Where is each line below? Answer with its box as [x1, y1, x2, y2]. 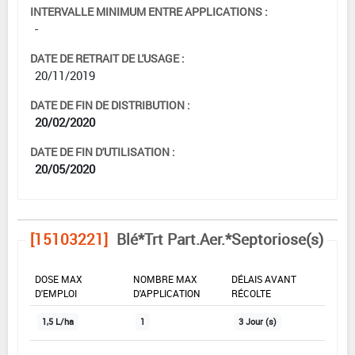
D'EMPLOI [35, 286, 77, 300]
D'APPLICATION [133, 286, 200, 300]
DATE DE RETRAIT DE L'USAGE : [30, 50, 185, 66]
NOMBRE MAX [133, 272, 197, 285]
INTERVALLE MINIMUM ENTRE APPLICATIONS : [30, 3, 268, 19]
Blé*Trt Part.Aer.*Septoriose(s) [116, 228, 323, 250]
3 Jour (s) [239, 315, 277, 327]
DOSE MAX [35, 272, 82, 285]
